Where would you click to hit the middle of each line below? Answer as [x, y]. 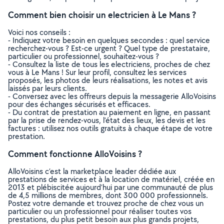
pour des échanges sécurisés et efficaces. [79, 104]
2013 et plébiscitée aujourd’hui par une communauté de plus [110, 187]
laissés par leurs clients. [47, 88]
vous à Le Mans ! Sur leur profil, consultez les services [97, 72]
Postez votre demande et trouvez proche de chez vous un [106, 203]
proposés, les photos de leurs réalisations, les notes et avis [108, 80]
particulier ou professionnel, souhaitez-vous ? [83, 56]
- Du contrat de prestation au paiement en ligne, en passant [109, 112]
